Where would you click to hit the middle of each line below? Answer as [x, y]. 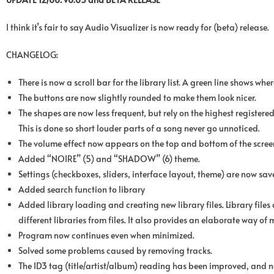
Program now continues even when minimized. [106, 235]
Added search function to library [82, 189]
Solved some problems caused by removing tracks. [115, 250]
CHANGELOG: [32, 54]
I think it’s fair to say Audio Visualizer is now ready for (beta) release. [138, 27]
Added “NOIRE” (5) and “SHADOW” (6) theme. [109, 158]
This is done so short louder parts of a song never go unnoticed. [139, 128]
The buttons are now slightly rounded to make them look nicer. [137, 97]
